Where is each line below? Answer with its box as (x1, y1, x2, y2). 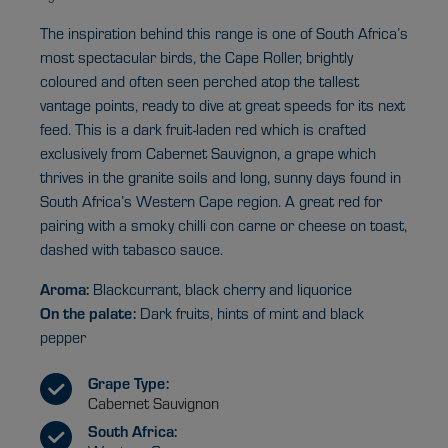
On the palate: (40, 302, 136, 324)
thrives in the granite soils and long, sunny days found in (40, 167, 401, 188)
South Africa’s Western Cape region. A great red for (40, 191, 382, 212)
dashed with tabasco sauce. (40, 239, 223, 260)
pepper (40, 327, 86, 348)
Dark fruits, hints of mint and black (136, 303, 364, 324)
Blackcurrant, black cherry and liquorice (89, 279, 352, 300)
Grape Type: (88, 372, 169, 394)
